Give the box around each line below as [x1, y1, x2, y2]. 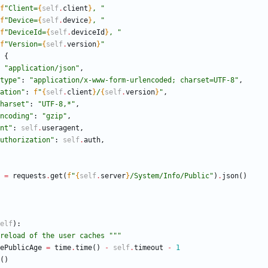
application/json [8, 64, 75, 73]
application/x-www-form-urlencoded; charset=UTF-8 [33, 76, 234, 85]
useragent [42, 124, 80, 133]
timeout [134, 243, 163, 252]
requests [13, 172, 46, 181]
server [100, 172, 126, 181]
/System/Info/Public [130, 172, 209, 181]
